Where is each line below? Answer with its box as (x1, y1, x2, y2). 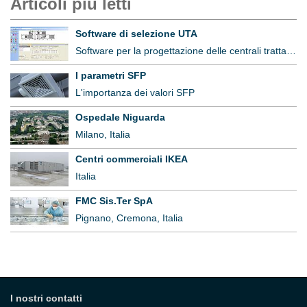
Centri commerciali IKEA (75, 153, 188, 164)
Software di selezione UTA (75, 27, 197, 39)
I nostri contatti (10, 293, 82, 304)
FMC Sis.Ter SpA (75, 195, 153, 206)
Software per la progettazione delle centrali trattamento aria (286, 45, 296, 56)
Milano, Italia (75, 128, 130, 140)
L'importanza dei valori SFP (75, 86, 195, 98)
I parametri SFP (75, 69, 146, 81)
